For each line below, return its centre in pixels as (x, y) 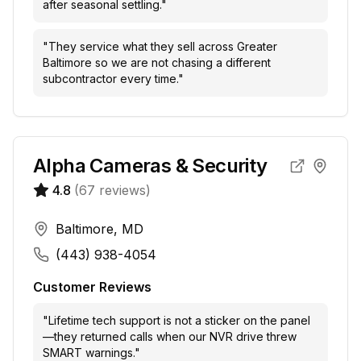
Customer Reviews (92, 287)
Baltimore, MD (100, 229)
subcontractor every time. (110, 79)
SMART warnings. (89, 353)
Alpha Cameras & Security (150, 166)
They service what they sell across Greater (163, 46)
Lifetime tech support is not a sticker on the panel (179, 320)
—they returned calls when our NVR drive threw (170, 336)
